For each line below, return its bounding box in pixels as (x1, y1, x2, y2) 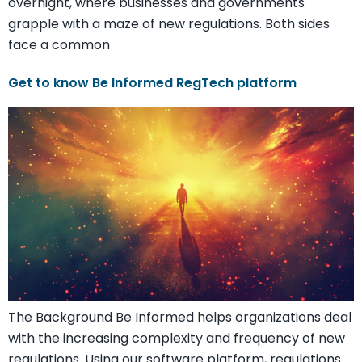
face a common (8, 36, 110, 55)
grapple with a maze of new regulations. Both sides (8, 15, 330, 34)
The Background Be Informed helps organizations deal (8, 307, 351, 326)
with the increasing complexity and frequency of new (8, 328, 345, 347)
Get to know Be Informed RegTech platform (8, 73, 297, 92)
